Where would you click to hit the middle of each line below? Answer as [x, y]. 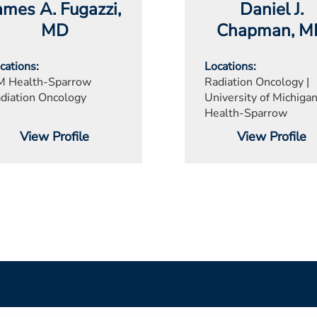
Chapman [254, 30]
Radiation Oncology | [257, 82]
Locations [229, 66]
